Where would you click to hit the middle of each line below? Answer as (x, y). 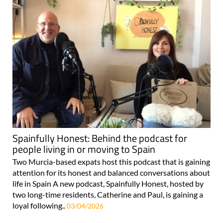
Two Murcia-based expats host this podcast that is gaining (111, 161)
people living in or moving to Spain (84, 149)
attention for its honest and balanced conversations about (111, 172)
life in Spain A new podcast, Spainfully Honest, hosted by (108, 183)
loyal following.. (40, 205)
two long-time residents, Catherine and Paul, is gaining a (108, 194)
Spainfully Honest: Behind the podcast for (100, 138)
